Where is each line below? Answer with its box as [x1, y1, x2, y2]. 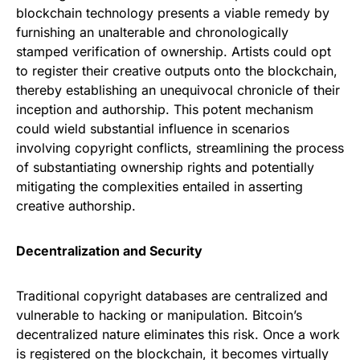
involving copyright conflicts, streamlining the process [16, 140, 344, 156]
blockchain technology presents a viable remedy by [16, 5, 329, 21]
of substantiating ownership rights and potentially [16, 159, 314, 175]
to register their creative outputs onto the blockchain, [16, 63, 337, 79]
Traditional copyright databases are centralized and [16, 288, 328, 304]
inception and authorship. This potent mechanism [16, 101, 313, 117]
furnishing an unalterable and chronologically [16, 24, 288, 40]
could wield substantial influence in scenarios [16, 121, 289, 137]
